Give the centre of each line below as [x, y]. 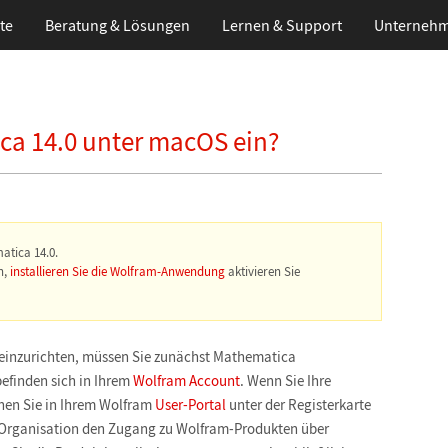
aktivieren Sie [262, 271]
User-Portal [190, 404]
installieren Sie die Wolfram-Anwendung [117, 271]
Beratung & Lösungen [117, 25]
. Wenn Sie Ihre [285, 380]
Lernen [245, 25]
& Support [305, 25]
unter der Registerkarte [298, 404]
